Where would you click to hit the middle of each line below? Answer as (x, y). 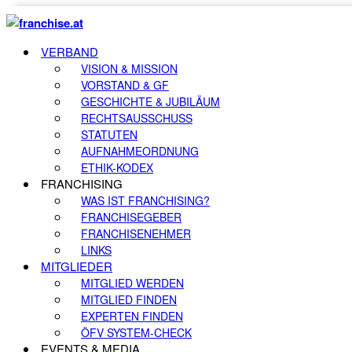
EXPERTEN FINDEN (132, 316)
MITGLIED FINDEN (129, 299)
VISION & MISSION (129, 68)
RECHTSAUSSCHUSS (137, 118)
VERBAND (70, 51)
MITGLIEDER (77, 266)
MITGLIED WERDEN (132, 283)
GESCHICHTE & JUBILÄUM (150, 101)
